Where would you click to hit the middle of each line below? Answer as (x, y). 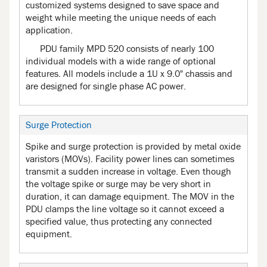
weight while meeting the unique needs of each (121, 18)
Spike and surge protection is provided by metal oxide (133, 147)
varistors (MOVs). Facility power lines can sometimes (130, 159)
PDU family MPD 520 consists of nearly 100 (127, 49)
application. (49, 31)
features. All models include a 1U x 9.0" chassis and (129, 74)
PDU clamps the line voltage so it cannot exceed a (125, 209)
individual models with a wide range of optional (121, 62)
